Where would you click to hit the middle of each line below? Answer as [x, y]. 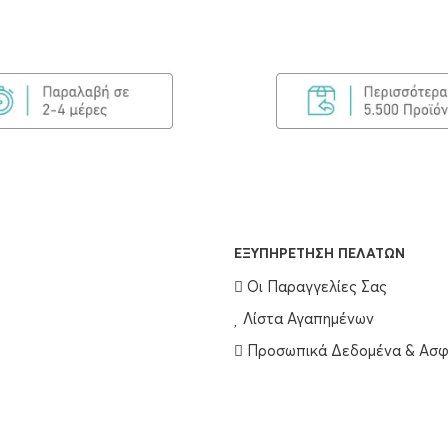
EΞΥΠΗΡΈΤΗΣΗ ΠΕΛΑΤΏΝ [319, 253]
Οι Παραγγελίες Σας [315, 287]
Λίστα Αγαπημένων [306, 319]
